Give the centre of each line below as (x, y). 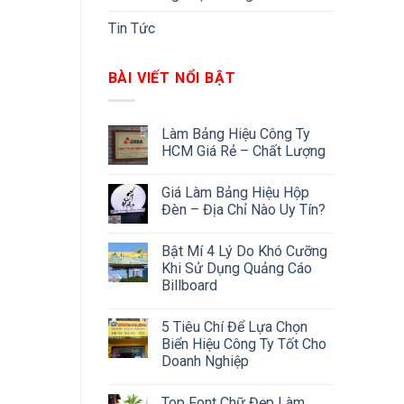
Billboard (189, 285)
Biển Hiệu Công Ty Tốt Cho (243, 344)
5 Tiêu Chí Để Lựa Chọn (234, 326)
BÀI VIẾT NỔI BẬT (172, 78)
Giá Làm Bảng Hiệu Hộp (235, 192)
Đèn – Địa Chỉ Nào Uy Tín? (243, 209)
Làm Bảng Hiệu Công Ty (235, 133)
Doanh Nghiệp (205, 361)
